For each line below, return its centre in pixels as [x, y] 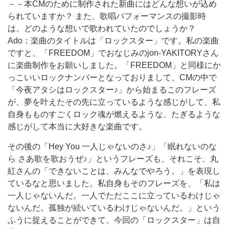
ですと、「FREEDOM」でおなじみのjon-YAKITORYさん [113, 53]
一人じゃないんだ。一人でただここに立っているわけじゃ [114, 196]
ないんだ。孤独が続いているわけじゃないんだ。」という [114, 208]
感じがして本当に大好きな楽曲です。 [77, 127]
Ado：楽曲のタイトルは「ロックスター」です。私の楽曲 [113, 41]
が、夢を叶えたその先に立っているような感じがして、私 [114, 102]
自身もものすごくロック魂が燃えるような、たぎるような [114, 114]
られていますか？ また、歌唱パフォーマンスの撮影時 [107, 16]
